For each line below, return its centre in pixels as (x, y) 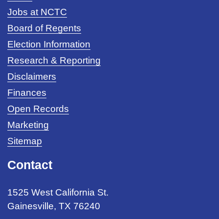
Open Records (38, 109)
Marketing (28, 125)
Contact (30, 164)
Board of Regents (44, 28)
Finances (27, 92)
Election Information (49, 44)
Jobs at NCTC (37, 12)
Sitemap (25, 141)
